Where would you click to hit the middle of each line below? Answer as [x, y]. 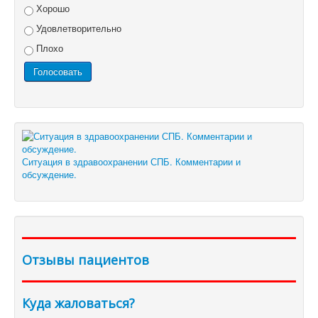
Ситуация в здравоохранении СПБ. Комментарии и [131, 162]
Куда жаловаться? [78, 303]
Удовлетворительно [77, 28]
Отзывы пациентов [86, 260]
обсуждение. [49, 175]
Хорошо [51, 9]
